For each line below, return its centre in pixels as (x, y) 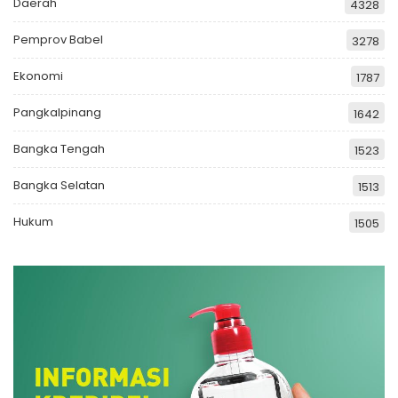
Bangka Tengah (59, 148)
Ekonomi (38, 76)
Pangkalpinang (57, 112)
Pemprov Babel (58, 39)
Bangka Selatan (59, 185)
